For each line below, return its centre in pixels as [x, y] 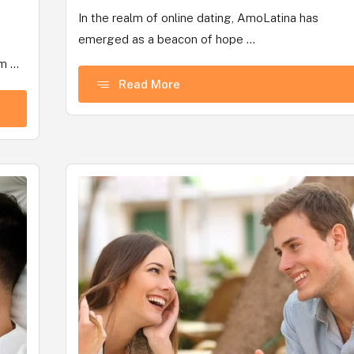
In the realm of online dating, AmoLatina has [199, 18]
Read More [150, 84]
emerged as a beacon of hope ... [167, 40]
